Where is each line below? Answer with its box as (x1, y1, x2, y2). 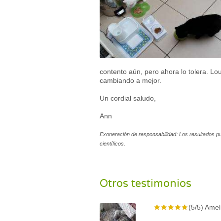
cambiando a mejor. (100, 76, 161, 84)
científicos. (100, 141, 125, 147)
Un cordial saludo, (100, 94, 156, 102)
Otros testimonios (100, 177, 191, 190)
